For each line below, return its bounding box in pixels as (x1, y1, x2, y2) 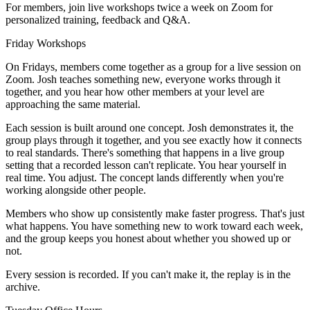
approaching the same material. (6, 98, 140, 110)
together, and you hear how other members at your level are (6, 85, 264, 98)
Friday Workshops (6, 37, 86, 49)
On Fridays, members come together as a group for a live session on (6, 60, 301, 73)
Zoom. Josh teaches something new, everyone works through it (6, 73, 280, 85)
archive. (6, 280, 40, 293)
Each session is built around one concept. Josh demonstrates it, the (6, 121, 293, 134)
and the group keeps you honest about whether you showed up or (6, 232, 291, 244)
